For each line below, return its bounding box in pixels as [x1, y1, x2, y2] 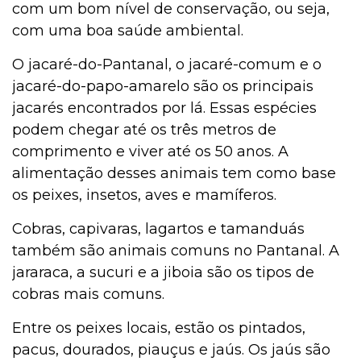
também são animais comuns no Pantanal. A [12, 242, 339, 260]
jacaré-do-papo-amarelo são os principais [12, 77, 313, 96]
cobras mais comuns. [12, 285, 164, 304]
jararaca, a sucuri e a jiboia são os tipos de [12, 263, 314, 282]
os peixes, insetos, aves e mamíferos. [12, 186, 276, 205]
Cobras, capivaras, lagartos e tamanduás [12, 220, 305, 239]
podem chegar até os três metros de [12, 121, 276, 139]
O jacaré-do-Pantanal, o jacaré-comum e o [12, 56, 322, 74]
